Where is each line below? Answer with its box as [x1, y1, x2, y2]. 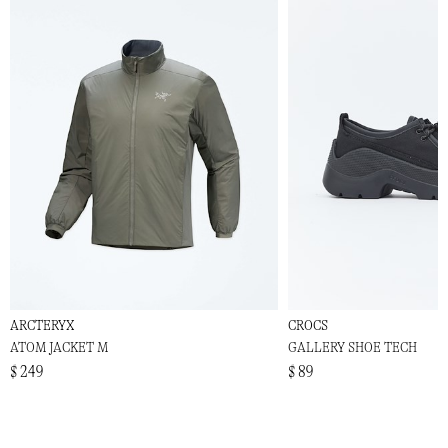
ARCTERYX [10, 317, 74, 335]
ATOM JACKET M [10, 339, 108, 357]
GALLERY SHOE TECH [288, 339, 418, 357]
